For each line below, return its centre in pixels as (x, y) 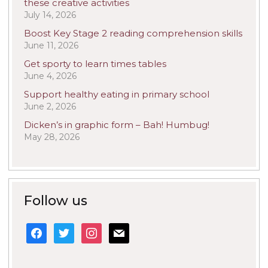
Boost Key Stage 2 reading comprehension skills (133, 33)
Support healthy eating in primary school (117, 95)
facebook (48, 229)
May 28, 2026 (52, 137)
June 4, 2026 (50, 76)
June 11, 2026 (51, 46)
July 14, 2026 (50, 15)
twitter (68, 229)
